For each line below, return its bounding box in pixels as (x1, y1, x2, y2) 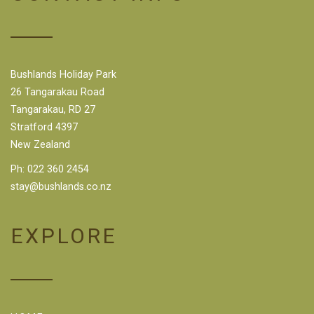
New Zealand (11, 139, 70, 151)
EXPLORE (11, 224, 118, 249)
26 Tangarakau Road (11, 86, 104, 99)
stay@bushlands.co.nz (11, 181, 111, 193)
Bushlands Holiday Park (11, 69, 116, 81)
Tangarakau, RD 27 (11, 104, 95, 116)
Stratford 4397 (11, 121, 78, 134)
